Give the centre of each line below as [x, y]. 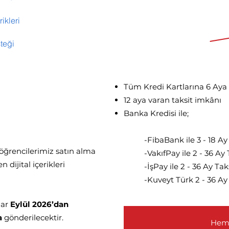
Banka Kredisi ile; [156, 113]
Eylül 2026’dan [39, 204]
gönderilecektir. [34, 217]
